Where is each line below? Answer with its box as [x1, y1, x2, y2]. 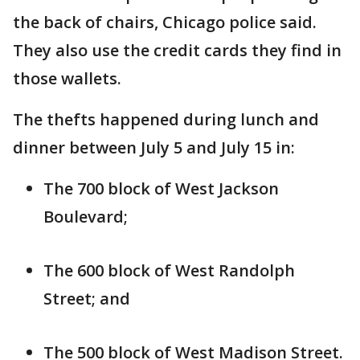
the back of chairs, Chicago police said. [13, 11, 317, 34]
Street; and [43, 288, 130, 310]
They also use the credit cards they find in [13, 39, 342, 62]
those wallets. [13, 67, 121, 90]
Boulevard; [43, 206, 128, 228]
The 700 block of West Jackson [43, 178, 279, 200]
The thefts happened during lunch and [13, 108, 319, 131]
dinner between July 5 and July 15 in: [13, 137, 295, 159]
